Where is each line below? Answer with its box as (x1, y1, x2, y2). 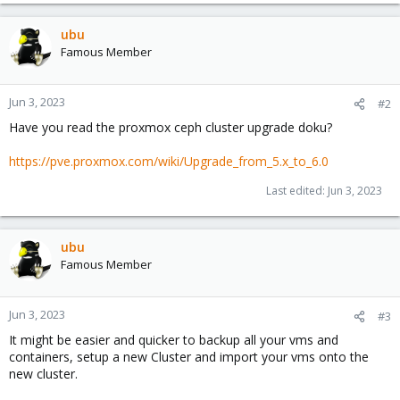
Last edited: (266, 183, 328, 198)
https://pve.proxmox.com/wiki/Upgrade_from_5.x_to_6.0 (9, 153, 329, 170)
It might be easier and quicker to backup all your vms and (9, 331, 338, 348)
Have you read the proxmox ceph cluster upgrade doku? (9, 119, 332, 136)
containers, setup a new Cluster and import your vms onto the (9, 348, 369, 365)
